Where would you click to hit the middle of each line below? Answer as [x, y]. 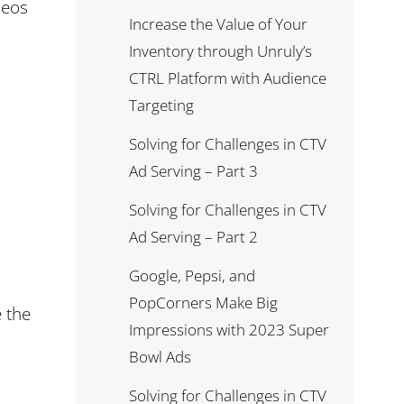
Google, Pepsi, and [192, 275]
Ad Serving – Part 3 [193, 171]
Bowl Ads [160, 356]
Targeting [161, 106]
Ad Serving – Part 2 [193, 236]
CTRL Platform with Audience [228, 78]
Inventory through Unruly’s [220, 51]
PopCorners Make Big [203, 302]
